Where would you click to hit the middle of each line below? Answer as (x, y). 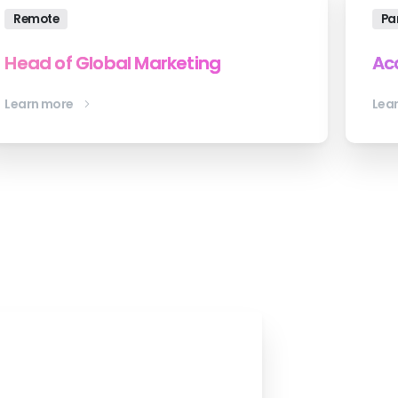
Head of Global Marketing (113, 63)
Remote (36, 19)
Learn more (39, 103)
